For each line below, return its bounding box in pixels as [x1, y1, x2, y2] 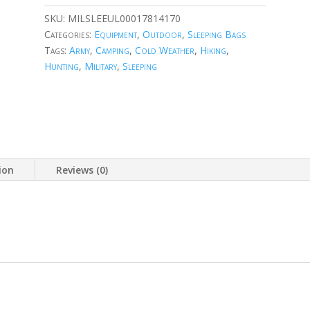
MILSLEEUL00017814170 [67, 12, 181, 26]
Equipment [93, 28, 137, 42]
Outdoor [142, 28, 182, 42]
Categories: [44, 28, 94, 42]
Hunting [44, 60, 79, 73]
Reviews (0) [56, 163, 108, 176]
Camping [95, 44, 129, 57]
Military [84, 60, 117, 73]
